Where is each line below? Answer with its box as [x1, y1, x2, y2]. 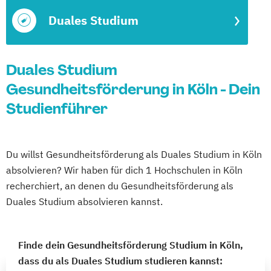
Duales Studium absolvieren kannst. [6, 195, 163, 207]
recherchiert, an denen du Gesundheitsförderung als [6, 180, 233, 192]
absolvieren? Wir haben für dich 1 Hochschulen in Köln [6, 164, 243, 176]
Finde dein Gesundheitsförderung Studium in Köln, [18, 239, 243, 251]
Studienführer [6, 99, 108, 118]
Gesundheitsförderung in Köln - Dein [6, 80, 260, 99]
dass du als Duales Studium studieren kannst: [18, 255, 223, 267]
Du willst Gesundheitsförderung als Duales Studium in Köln [6, 148, 262, 160]
